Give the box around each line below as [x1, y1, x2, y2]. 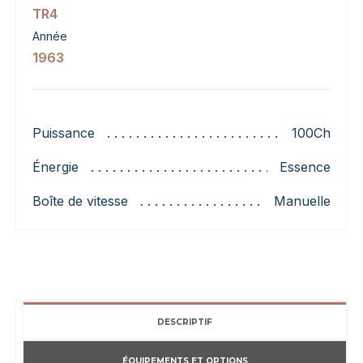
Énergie [32, 159, 79, 176]
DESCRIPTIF [157, 317, 212, 328]
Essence [280, 159, 331, 176]
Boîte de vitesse [32, 193, 128, 210]
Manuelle [274, 193, 331, 210]
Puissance [32, 125, 95, 142]
